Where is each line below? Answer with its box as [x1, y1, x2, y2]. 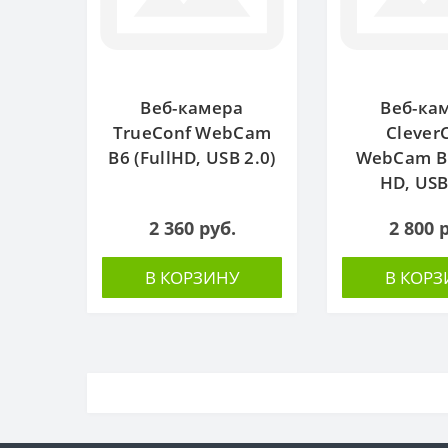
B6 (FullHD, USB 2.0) [108, 145, 276, 169]
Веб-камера [140, 95, 244, 119]
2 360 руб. [148, 215, 236, 240]
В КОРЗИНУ [144, 265, 240, 289]
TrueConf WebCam [112, 120, 272, 144]
